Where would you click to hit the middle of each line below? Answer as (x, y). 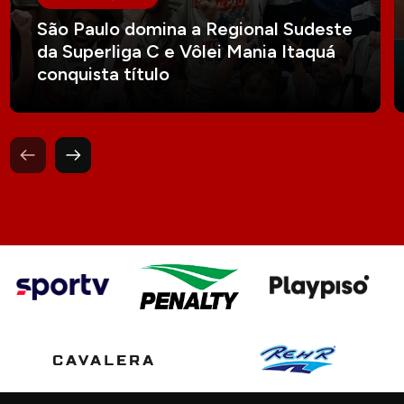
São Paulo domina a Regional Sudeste (195, 29)
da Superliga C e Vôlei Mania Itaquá (187, 52)
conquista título (104, 74)
